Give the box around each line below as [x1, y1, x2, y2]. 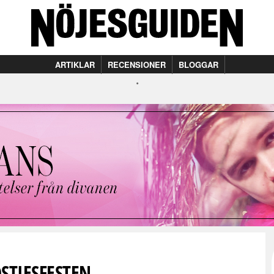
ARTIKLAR [55, 59, 95, 70]
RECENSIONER [108, 59, 166, 70]
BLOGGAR [179, 59, 218, 70]
